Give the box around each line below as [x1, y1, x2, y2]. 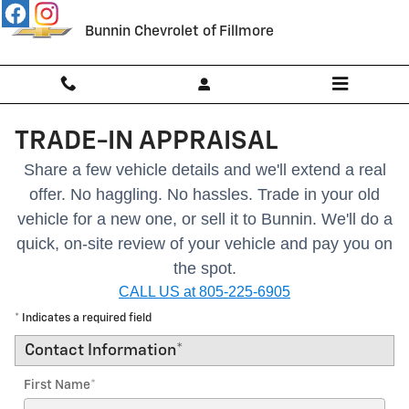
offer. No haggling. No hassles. [29, 185, 257, 204]
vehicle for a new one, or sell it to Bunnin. [16, 210, 321, 228]
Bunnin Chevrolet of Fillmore [85, 25, 274, 38]
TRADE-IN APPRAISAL [15, 129, 278, 154]
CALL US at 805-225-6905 [119, 284, 290, 299]
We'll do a [320, 210, 393, 228]
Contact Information [25, 342, 176, 359]
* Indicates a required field [15, 312, 152, 324]
